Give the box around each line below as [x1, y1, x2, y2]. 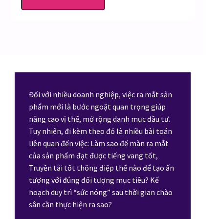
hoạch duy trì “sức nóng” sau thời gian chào [29, 187, 173, 197]
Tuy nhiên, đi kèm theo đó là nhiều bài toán [29, 126, 173, 136]
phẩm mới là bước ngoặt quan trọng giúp [29, 102, 166, 112]
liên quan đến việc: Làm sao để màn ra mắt [29, 138, 169, 149]
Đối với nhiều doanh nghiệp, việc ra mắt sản [29, 89, 173, 100]
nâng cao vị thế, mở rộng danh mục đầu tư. [29, 114, 171, 124]
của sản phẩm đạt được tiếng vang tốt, [29, 151, 158, 161]
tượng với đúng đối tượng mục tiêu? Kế [29, 175, 159, 185]
